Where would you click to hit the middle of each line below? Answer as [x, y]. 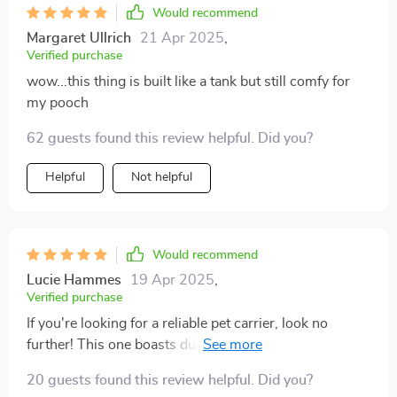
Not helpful [162, 178]
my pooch [58, 103]
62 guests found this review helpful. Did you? [170, 139]
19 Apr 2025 [172, 280]
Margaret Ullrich [79, 39]
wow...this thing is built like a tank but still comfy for [188, 82]
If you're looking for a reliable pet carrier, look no [177, 324]
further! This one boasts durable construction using [187, 345]
